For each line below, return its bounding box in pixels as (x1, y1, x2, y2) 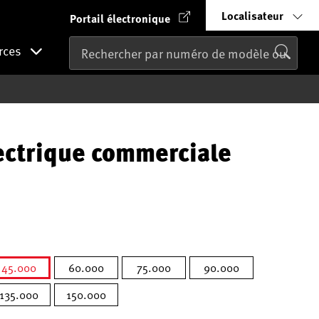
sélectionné (18, 278, 75, 296)
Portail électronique (70, 10, 170, 26)
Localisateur (221, 7, 283, 23)
